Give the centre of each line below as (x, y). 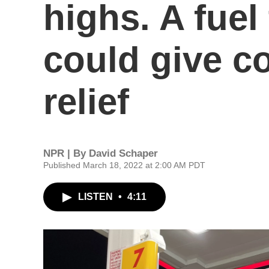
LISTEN (97, 197)
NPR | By (66, 153)
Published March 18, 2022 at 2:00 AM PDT (124, 165)
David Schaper (123, 153)
